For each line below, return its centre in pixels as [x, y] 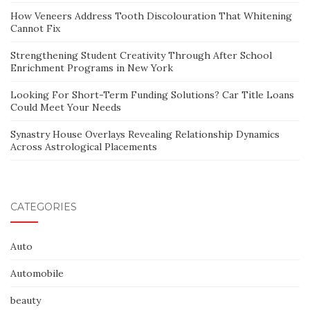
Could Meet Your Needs [66, 108]
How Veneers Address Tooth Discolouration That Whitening [151, 16]
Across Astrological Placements [84, 147]
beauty [26, 301]
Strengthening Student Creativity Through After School [141, 56]
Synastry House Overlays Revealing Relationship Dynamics [145, 135]
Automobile [37, 274]
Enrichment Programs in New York [92, 68]
